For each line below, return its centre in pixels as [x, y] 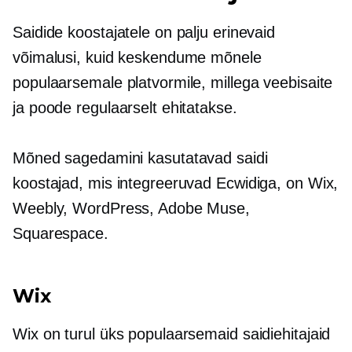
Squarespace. [60, 234]
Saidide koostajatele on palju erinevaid [144, 33]
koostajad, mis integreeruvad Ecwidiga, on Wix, [176, 183]
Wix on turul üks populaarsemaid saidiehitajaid [172, 334]
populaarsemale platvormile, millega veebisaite [173, 83]
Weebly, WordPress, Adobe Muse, [131, 209]
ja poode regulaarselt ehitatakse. [125, 108]
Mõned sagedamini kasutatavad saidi [140, 158]
